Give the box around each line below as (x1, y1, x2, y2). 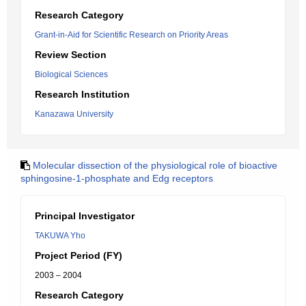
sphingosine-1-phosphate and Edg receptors (20, 173, 213, 184)
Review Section (35, 49, 107, 60)
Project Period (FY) (35, 250, 122, 261)
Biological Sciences (35, 70, 108, 79)
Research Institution (35, 89, 130, 100)
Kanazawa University (35, 109, 113, 119)
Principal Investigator (35, 210, 135, 221)
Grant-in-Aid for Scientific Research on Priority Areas (35, 30, 228, 40)
